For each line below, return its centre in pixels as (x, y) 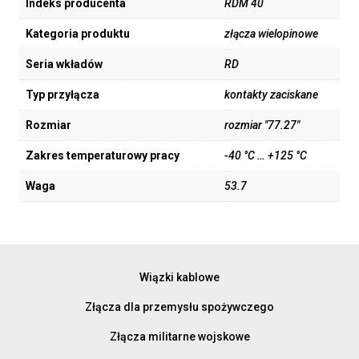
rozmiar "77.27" (262, 125)
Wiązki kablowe (179, 277)
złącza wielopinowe (271, 34)
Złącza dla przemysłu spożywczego (179, 307)
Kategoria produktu (78, 34)
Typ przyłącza (63, 95)
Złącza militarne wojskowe (179, 336)
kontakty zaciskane (271, 95)
